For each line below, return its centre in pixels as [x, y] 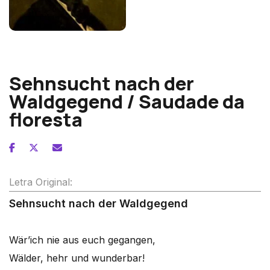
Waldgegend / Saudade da [127, 101]
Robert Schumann [45, 46]
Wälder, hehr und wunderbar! [77, 258]
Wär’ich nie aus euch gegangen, [82, 240]
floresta [46, 119]
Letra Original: [41, 182]
